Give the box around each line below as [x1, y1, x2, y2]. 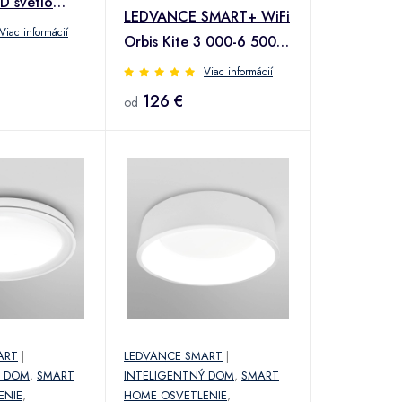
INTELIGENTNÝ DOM [124, 366, 234, 384]
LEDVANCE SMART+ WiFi [124, 5, 290, 27]
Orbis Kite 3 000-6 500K [124, 31, 285, 52]
